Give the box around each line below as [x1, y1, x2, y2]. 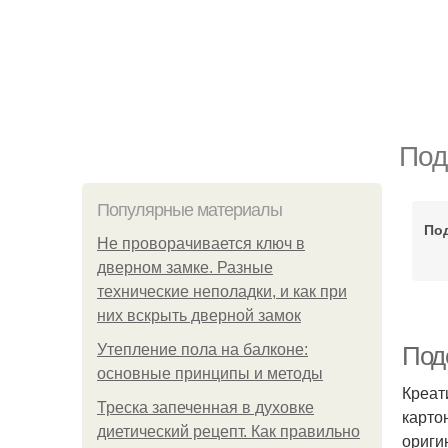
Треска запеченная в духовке [97, 399, 314, 416]
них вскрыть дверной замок [97, 307, 301, 324]
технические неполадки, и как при [97, 283, 347, 300]
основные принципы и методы [97, 365, 323, 382]
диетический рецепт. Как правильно [97, 423, 360, 440]
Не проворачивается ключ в [97, 235, 305, 252]
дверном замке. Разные [97, 259, 273, 276]
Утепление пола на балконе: [97, 341, 308, 358]
